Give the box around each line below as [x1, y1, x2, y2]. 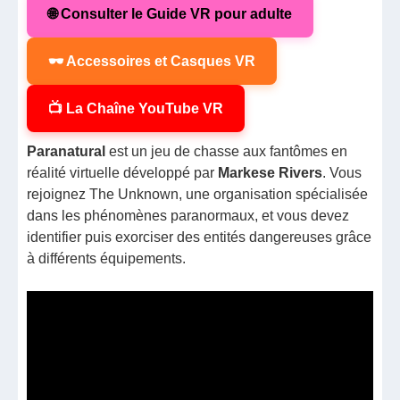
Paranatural [27, 143, 106, 159]
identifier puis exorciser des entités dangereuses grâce [27, 229, 372, 245]
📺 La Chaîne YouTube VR [48, 100, 224, 116]
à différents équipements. [27, 250, 187, 266]
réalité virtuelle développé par [27, 164, 219, 180]
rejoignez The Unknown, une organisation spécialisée [27, 186, 369, 202]
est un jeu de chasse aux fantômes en [105, 143, 348, 159]
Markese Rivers [218, 164, 323, 180]
